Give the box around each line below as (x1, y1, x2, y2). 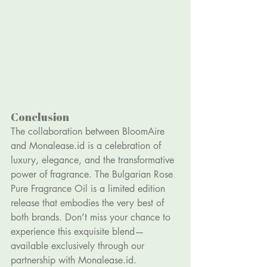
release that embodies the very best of (11, 196, 167, 209)
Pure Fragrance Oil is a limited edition (11, 182, 168, 195)
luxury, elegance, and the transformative (11, 153, 177, 166)
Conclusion (11, 109, 69, 124)
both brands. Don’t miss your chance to (11, 210, 173, 223)
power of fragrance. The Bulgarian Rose (11, 167, 176, 181)
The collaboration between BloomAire (11, 125, 167, 138)
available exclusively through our (11, 239, 147, 252)
